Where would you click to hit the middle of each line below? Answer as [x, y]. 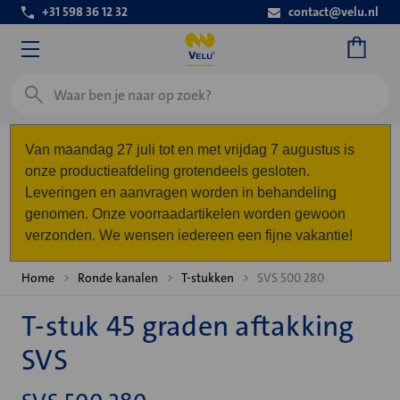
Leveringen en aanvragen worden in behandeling [180, 192]
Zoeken [33, 83]
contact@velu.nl [333, 12]
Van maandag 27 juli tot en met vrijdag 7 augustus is [189, 150]
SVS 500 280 [291, 278]
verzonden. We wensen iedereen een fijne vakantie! [188, 235]
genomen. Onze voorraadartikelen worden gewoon [185, 214]
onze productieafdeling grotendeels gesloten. [167, 171]
